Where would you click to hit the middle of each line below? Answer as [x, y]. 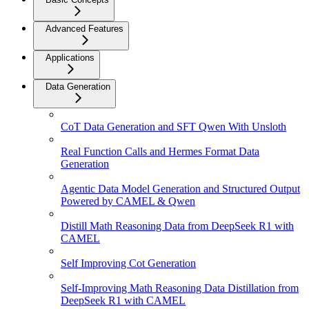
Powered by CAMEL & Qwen [128, 201]
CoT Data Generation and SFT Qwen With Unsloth [173, 127]
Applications [70, 58]
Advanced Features [84, 29]
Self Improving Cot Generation [128, 263]
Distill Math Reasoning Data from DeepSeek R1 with [177, 226]
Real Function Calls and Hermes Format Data [160, 151]
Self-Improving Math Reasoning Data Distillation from [180, 288]
